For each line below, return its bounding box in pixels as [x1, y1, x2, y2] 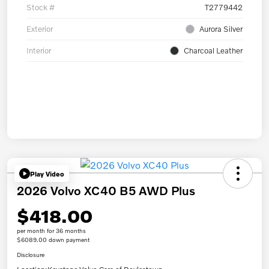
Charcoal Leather [184, 46, 243, 56]
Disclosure [17, 251, 44, 259]
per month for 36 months [17, 227, 86, 235]
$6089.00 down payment [17, 236, 89, 244]
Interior [26, 46, 51, 56]
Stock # [26, 2, 55, 13]
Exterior [26, 24, 53, 34]
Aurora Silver [199, 24, 243, 34]
